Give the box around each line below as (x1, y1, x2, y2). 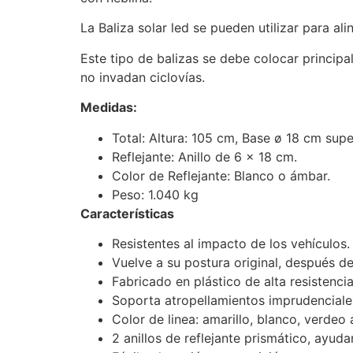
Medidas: (80, 99, 137, 116)
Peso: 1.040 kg (112, 186, 199, 203)
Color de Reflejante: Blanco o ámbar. (112, 167, 330, 184)
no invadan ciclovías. (80, 69, 205, 85)
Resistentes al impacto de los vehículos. (112, 236, 350, 252)
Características (80, 205, 174, 221)
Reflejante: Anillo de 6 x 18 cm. (112, 148, 297, 165)
